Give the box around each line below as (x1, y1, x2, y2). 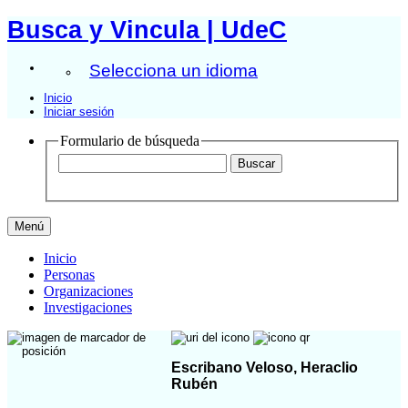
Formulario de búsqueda (60, 132, 199, 148)
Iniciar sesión (44, 104, 114, 118)
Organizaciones (44, 283, 133, 300)
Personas (44, 267, 95, 283)
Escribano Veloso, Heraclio (171, 359, 358, 375)
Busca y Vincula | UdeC (7, 15, 287, 44)
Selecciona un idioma (89, 60, 258, 80)
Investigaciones (44, 300, 132, 316)
